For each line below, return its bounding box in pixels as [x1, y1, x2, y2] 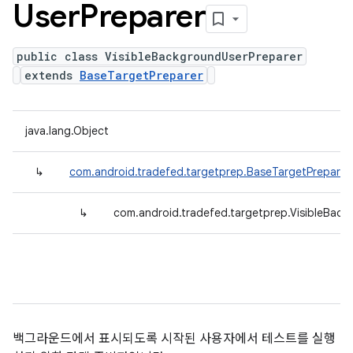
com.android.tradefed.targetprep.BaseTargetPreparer [69, 165, 351, 179]
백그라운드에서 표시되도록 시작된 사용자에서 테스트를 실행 [13, 331, 336, 347]
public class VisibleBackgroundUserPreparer [17, 49, 303, 64]
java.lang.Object [25, 124, 109, 138]
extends [24, 68, 80, 83]
